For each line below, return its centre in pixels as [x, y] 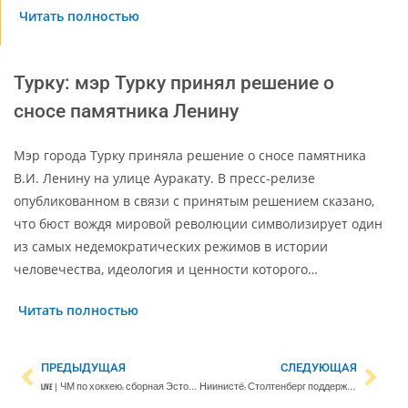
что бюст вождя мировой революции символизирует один [198, 223]
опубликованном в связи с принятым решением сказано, [194, 200]
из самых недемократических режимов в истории [171, 246]
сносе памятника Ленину [126, 111]
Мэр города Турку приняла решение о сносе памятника [190, 155]
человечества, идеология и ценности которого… [166, 269]
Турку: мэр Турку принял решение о [174, 82]
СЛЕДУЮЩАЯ [319, 367]
